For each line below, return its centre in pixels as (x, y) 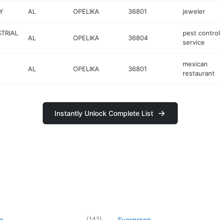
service (193, 42)
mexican (195, 64)
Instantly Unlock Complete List (104, 113)
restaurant (198, 73)
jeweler (194, 11)
